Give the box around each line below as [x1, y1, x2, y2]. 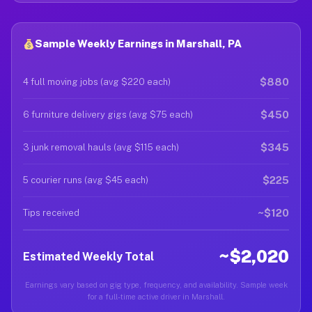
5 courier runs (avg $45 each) [23, 175, 148, 185]
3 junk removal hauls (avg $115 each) [23, 142, 179, 153]
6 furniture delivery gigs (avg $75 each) [23, 109, 193, 120]
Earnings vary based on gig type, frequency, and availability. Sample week [24, 281, 288, 289]
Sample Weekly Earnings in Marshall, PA [35, 38, 242, 49]
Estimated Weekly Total [23, 249, 154, 263]
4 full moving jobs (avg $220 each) [23, 77, 171, 87]
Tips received [23, 208, 79, 218]
